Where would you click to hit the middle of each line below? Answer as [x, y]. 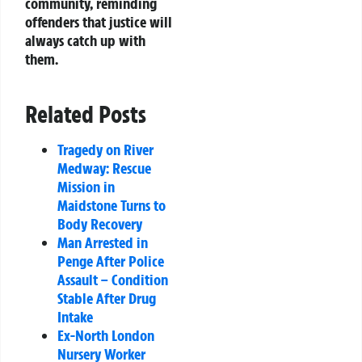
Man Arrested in [103, 243]
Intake [75, 317]
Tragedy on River [105, 150]
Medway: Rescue [104, 168]
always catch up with [85, 41]
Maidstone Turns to [112, 206]
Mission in [86, 187]
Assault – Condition [113, 280]
